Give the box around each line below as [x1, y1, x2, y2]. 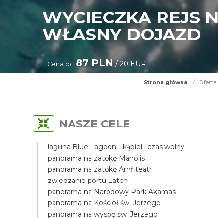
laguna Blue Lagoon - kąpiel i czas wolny [48, 143, 185, 151]
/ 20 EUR [113, 59, 146, 68]
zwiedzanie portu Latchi [48, 176, 129, 185]
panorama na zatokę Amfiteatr [48, 165, 152, 174]
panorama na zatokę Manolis [48, 154, 145, 163]
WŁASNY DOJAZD [42, 24, 201, 45]
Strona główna [143, 79, 188, 86]
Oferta [199, 79, 217, 86]
